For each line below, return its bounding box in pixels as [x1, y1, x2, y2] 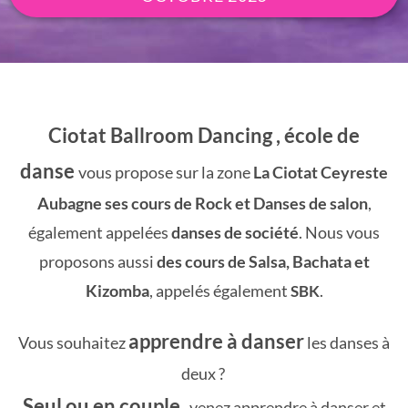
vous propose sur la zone [78, 162, 253, 182]
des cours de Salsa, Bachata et [156, 251, 370, 271]
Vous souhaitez [18, 332, 128, 352]
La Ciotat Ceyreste [253, 162, 388, 182]
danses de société [171, 222, 299, 242]
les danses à [304, 332, 390, 352]
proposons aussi [38, 251, 157, 271]
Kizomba [85, 280, 149, 301]
